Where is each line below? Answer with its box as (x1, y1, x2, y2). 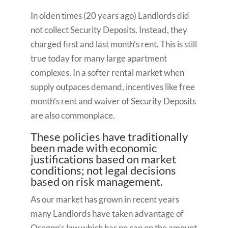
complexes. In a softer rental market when (30, 67, 184, 78)
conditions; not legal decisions (30, 163, 176, 177)
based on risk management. (30, 175, 163, 188)
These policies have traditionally (30, 130, 188, 144)
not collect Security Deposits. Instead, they (30, 24, 187, 35)
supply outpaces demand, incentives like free (30, 81, 195, 92)
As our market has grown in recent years (30, 194, 179, 205)
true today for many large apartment (30, 53, 167, 64)
